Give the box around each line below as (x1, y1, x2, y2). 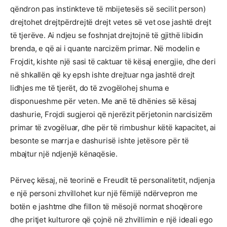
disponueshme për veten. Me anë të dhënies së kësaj (10, 96, 197, 106)
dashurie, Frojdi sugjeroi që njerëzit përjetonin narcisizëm (10, 109, 213, 119)
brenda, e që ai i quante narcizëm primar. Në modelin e (10, 44, 201, 53)
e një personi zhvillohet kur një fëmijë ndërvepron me (10, 188, 198, 198)
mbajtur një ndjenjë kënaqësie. (10, 149, 118, 159)
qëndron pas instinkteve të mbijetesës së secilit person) (10, 4, 206, 14)
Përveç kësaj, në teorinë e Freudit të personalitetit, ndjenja (10, 175, 215, 185)
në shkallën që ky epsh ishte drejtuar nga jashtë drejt (10, 70, 195, 80)
